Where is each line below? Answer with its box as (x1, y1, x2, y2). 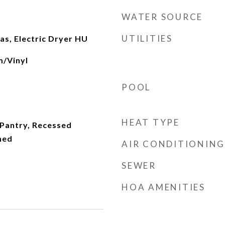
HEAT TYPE (122, 117, 180, 128)
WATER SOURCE (122, 12, 203, 22)
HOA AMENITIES (122, 182, 205, 192)
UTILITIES (122, 33, 173, 44)
